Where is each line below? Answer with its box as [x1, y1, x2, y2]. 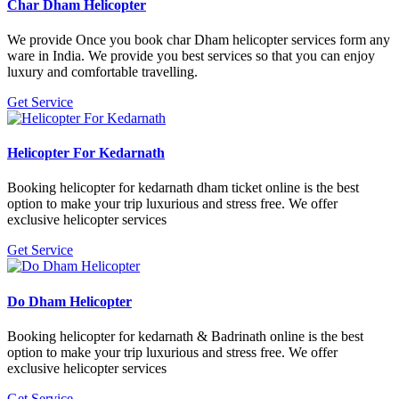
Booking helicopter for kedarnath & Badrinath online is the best [7, 328, 363, 344]
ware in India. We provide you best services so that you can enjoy [7, 47, 375, 63]
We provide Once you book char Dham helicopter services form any [7, 31, 390, 47]
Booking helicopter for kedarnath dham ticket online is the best [7, 180, 359, 196]
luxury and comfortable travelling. [7, 63, 198, 79]
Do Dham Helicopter [7, 293, 132, 309]
